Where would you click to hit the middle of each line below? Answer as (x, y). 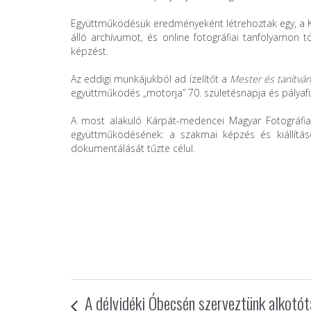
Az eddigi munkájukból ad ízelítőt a (150, 78)
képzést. (90, 51)
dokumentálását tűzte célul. (133, 148)
